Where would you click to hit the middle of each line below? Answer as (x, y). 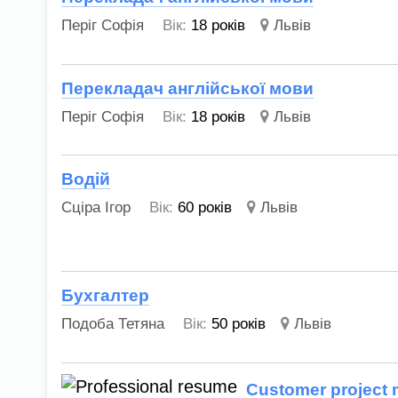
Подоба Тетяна (113, 324)
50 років (239, 324)
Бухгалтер (106, 296)
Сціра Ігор (96, 208)
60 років (205, 208)
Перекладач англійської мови (188, 88)
